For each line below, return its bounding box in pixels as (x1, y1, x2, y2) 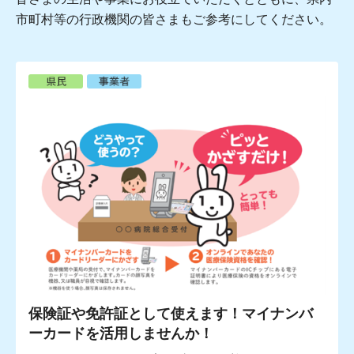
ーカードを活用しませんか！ (28, 326, 213, 342)
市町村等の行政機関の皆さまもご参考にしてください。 (16, 12, 332, 26)
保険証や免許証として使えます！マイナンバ (28, 306, 313, 322)
